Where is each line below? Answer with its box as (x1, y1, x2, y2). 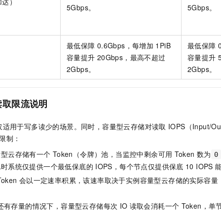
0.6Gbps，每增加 (97, 40, 154, 50)
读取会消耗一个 (129, 200, 180, 211)
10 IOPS (185, 161, 213, 171)
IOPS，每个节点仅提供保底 (95, 161, 184, 171)
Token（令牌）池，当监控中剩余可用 (52, 148, 173, 159)
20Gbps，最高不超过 (97, 52, 166, 62)
